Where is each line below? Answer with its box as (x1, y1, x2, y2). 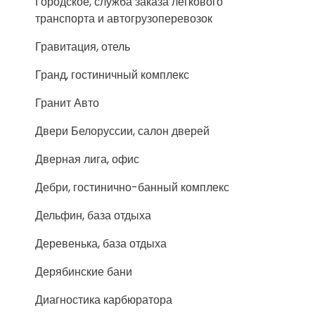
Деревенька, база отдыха (35, 236, 167, 252)
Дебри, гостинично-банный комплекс (35, 179, 229, 195)
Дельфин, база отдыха (35, 207, 151, 224)
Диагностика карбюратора (35, 292, 172, 308)
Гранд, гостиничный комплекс (35, 67, 189, 83)
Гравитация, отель (35, 39, 130, 55)
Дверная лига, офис (35, 151, 139, 167)
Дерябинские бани (35, 264, 132, 280)
